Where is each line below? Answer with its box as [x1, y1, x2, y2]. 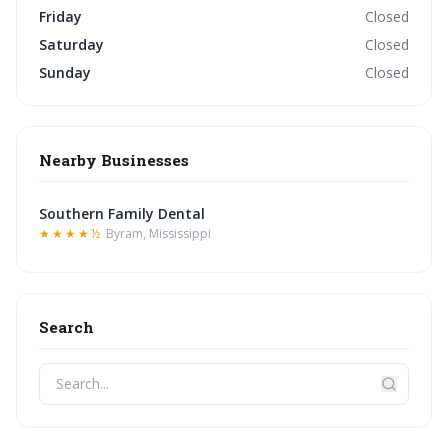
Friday [39, 7, 82, 26]
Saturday [39, 35, 104, 54]
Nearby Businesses [39, 150, 189, 170]
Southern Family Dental [39, 204, 205, 223]
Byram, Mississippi [106, 225, 211, 242]
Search [39, 317, 94, 337]
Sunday [39, 63, 91, 82]
